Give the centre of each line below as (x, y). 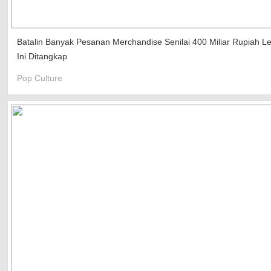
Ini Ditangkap (42, 56)
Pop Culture (39, 78)
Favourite (56, 52)
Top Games (60, 24)
